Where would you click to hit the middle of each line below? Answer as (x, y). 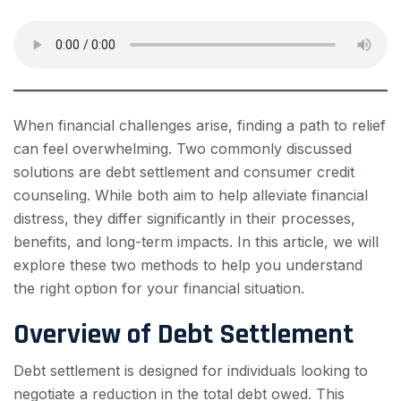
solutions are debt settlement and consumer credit (184, 172)
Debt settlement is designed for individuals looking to (191, 371)
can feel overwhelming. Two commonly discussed (183, 149)
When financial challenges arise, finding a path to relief (200, 125)
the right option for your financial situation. (159, 288)
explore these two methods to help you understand (188, 265)
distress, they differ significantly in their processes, (184, 218)
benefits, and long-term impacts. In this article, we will (196, 242)
